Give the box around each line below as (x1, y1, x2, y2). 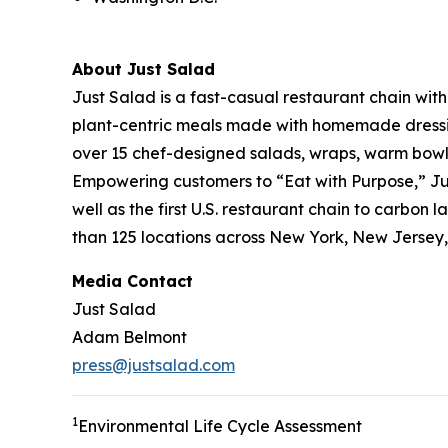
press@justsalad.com (72, 355, 235, 376)
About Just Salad (72, 59, 215, 80)
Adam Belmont (72, 327, 187, 348)
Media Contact (72, 271, 193, 292)
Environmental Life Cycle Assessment (78, 416, 362, 437)
